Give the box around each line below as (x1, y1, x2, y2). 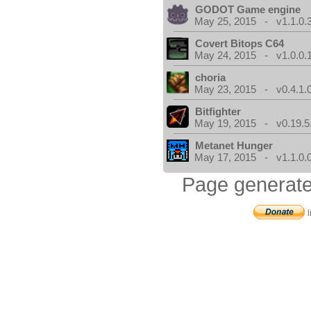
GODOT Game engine (195, 3, 301, 15)
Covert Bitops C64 (195, 37, 285, 49)
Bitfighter (195, 106, 242, 117)
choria (195, 72, 226, 83)
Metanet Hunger (195, 140, 274, 151)
